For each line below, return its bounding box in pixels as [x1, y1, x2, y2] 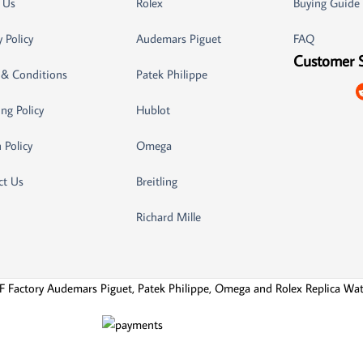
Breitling [135, 173, 177, 189]
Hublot [135, 101, 170, 117]
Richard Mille [135, 208, 201, 224]
